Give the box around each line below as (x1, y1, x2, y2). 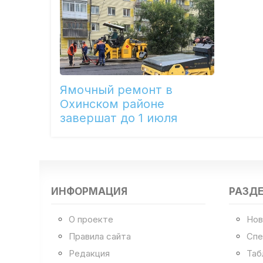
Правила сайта (69, 230, 131, 242)
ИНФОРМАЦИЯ (51, 186, 128, 198)
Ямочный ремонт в (60, 83, 173, 97)
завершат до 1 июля (60, 111, 178, 126)
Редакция (69, 247, 110, 259)
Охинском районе (60, 97, 165, 112)
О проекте (69, 213, 114, 225)
